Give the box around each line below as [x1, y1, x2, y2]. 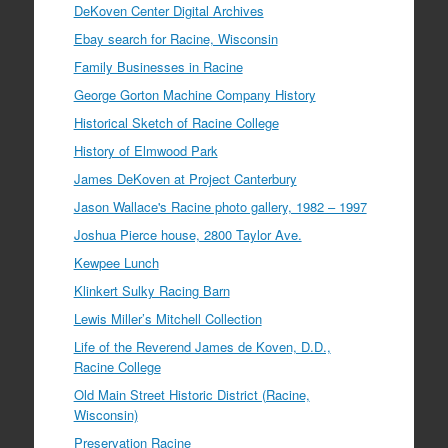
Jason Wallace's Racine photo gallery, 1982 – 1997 [73, 197, 367, 217]
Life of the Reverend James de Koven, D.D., [73, 337, 331, 357]
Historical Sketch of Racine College [73, 113, 279, 133]
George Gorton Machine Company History [73, 85, 316, 105]
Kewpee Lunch [73, 253, 159, 273]
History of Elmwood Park [73, 141, 218, 161]
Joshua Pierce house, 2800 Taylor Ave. [73, 225, 302, 245]
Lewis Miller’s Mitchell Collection [73, 309, 262, 329]
